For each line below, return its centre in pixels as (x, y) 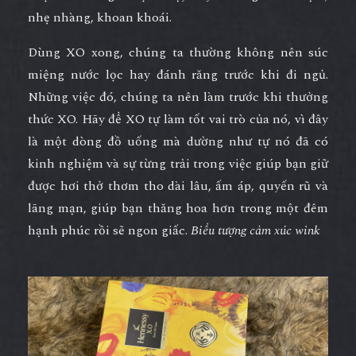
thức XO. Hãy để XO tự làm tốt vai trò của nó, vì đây (178, 120)
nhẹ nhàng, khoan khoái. (100, 18)
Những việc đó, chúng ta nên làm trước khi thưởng (178, 97)
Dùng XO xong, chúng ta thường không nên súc (178, 53)
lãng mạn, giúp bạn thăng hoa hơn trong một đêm (178, 209)
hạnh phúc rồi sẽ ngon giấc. (109, 231)
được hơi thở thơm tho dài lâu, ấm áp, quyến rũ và (178, 186)
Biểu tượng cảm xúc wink (255, 231)
